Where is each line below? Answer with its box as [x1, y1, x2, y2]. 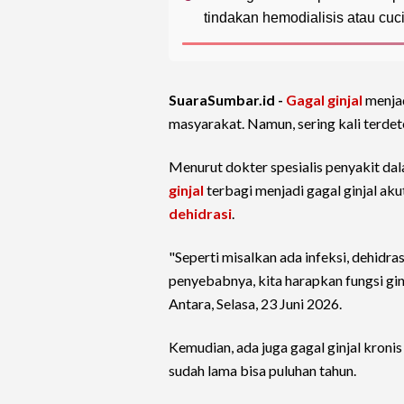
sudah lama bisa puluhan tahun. [169, 362, 356, 380]
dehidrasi [169, 205, 232, 223]
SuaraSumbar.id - [169, 91, 286, 109]
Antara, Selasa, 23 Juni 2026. [169, 295, 342, 313]
